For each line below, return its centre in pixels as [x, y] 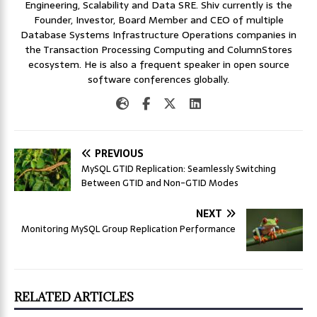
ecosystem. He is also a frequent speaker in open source [158, 64]
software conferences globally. [158, 79]
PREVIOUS [119, 153]
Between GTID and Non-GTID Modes [160, 183]
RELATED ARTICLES [74, 297]
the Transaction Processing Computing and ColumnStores [158, 49]
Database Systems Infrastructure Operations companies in [158, 34]
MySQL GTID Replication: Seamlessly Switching [179, 168]
